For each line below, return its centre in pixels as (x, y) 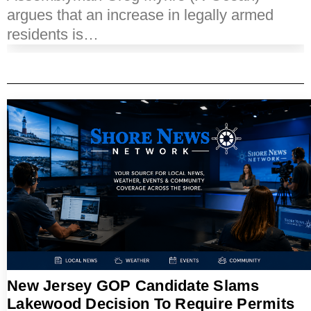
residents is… (53, 34)
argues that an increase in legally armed (140, 15)
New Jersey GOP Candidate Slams (133, 286)
